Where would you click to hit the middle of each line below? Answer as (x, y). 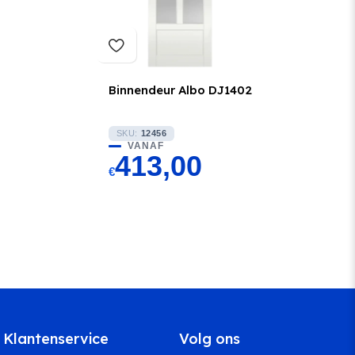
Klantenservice (56, 339)
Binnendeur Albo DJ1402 (180, 90)
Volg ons (210, 339)
